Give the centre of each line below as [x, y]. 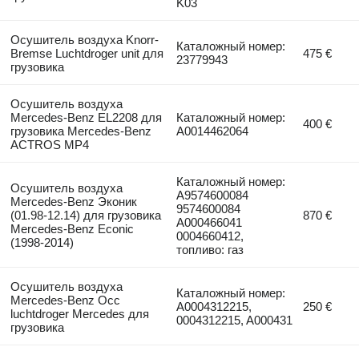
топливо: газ [210, 249]
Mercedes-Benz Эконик [73, 201]
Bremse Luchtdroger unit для [87, 53]
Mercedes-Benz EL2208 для [86, 117]
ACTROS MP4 [49, 144]
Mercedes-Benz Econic [72, 228]
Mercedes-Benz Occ [65, 300]
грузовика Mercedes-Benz [81, 131]
